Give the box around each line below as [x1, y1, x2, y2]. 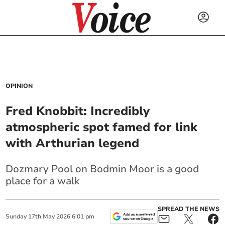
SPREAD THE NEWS [157, 205, 219, 213]
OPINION [6, 82, 33, 90]
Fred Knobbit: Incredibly [6, 103, 150, 119]
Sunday [6, 212, 27, 220]
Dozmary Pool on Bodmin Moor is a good [6, 162, 199, 176]
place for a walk [6, 174, 80, 188]
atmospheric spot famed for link [6, 119, 198, 135]
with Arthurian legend [6, 135, 140, 151]
